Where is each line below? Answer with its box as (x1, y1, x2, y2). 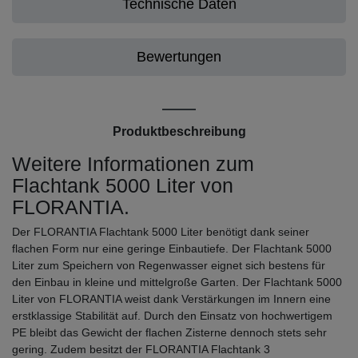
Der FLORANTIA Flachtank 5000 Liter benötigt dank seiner (12, 225, 309, 238)
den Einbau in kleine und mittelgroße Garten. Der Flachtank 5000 (12, 275, 342, 288)
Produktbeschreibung (112, 124, 246, 138)
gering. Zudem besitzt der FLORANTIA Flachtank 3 (12, 342, 270, 356)
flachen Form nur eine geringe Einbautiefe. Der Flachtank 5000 (12, 241, 332, 255)
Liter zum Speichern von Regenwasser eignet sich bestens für (12, 258, 325, 272)
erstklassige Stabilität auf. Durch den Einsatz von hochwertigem (12, 308, 332, 322)
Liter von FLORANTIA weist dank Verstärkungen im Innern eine (12, 292, 331, 305)
